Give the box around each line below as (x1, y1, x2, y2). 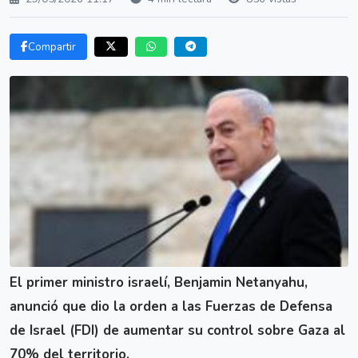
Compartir (28, 39, 76, 54)
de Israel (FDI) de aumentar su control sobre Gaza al (10, 320, 345, 340)
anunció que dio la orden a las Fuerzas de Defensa (10, 296, 332, 316)
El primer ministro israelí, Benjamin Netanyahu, (10, 272, 308, 292)
